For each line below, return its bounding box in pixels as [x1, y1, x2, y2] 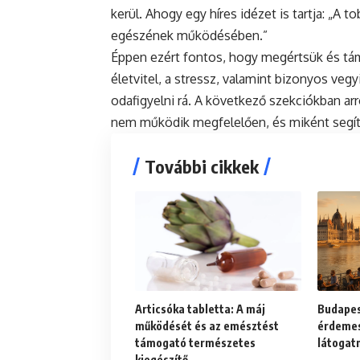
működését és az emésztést [135, 319, 279, 333]
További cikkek [145, 155, 259, 178]
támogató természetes [135, 336, 256, 350]
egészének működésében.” [111, 27, 268, 44]
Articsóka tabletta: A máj [135, 302, 265, 317]
